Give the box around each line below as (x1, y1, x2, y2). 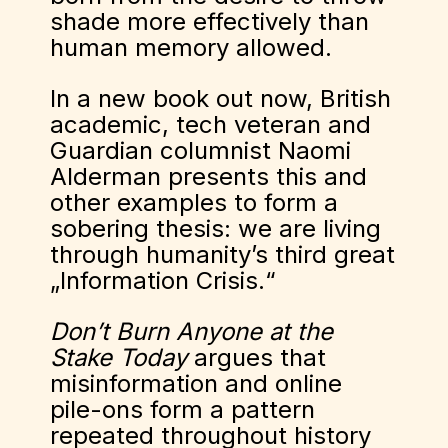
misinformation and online (50, 369, 342, 398)
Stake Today (50, 343, 187, 372)
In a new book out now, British (50, 84, 391, 113)
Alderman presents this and (50, 162, 367, 191)
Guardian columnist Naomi (50, 136, 351, 165)
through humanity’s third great (50, 240, 395, 269)
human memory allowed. (50, 33, 332, 62)
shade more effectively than (50, 7, 369, 36)
